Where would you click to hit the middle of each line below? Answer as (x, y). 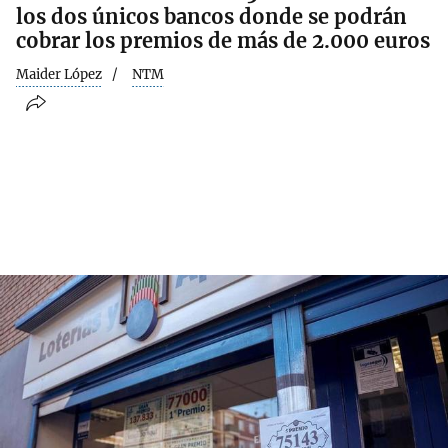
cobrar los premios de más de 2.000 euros (223, 40)
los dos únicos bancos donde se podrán (211, 16)
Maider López (59, 74)
